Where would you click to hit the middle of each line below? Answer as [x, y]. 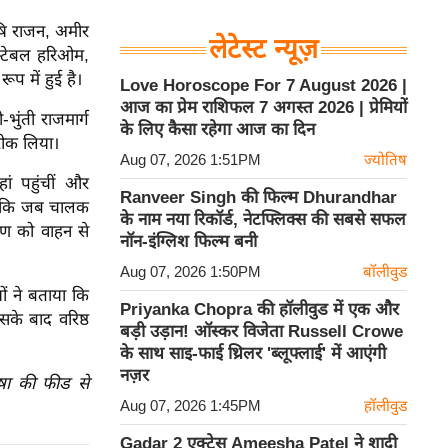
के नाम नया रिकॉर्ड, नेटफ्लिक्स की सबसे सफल [263, 220]
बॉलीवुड [385, 272]
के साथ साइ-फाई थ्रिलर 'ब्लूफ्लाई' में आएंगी [253, 354]
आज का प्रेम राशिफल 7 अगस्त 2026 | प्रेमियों [263, 108]
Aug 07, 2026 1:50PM [190, 272]
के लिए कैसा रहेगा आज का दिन [217, 130]
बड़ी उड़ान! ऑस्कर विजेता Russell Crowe [261, 332]
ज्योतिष [385, 160]
